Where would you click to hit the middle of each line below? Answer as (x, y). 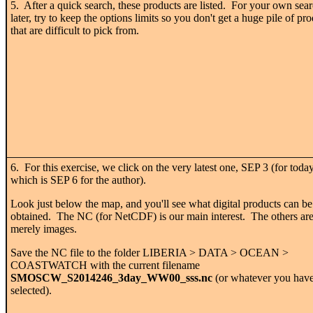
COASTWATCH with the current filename (105, 265)
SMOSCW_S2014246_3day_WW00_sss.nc (111, 277)
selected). (31, 290)
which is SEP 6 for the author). (78, 180)
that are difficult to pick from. (75, 30)
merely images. (44, 228)
